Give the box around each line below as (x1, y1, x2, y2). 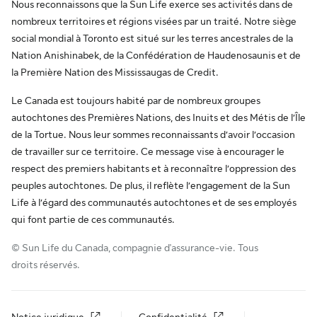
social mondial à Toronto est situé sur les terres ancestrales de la (11, 33, 293, 44)
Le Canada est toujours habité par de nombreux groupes (11, 95, 260, 106)
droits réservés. (11, 259, 80, 270)
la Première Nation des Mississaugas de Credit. (11, 67, 221, 78)
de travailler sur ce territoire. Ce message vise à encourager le (11, 146, 284, 157)
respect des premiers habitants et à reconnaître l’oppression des (11, 163, 296, 174)
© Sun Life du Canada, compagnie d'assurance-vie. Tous (11, 242, 258, 253)
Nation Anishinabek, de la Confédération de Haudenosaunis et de (11, 50, 301, 61)
